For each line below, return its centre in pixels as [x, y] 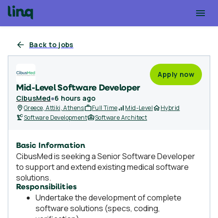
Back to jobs [51, 45]
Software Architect [121, 118]
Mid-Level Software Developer [78, 88]
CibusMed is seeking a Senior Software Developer [106, 156]
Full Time [105, 108]
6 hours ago [75, 98]
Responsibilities [46, 187]
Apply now [176, 74]
